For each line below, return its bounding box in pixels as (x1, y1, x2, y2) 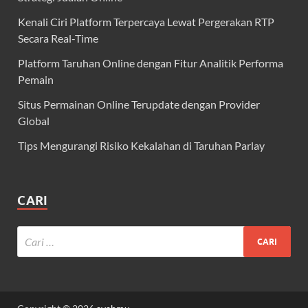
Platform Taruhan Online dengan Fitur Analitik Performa (18, 56, 283, 70)
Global (18, 114, 49, 128)
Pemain (18, 73, 54, 87)
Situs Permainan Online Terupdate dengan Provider (18, 98, 260, 111)
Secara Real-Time (18, 32, 98, 45)
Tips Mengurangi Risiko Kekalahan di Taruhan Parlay (18, 139, 265, 153)
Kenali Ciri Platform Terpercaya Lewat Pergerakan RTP (18, 15, 274, 29)
